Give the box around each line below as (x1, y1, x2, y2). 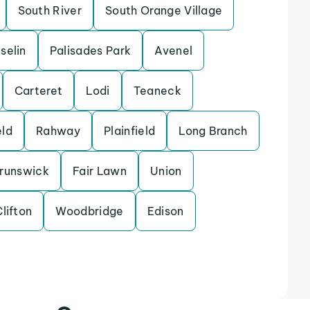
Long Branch (179, 124, 248, 138)
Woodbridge (55, 204, 124, 218)
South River (17, 3, 82, 17)
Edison (147, 204, 184, 218)
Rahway (36, 124, 81, 138)
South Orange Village (105, 3, 223, 17)
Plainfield (104, 124, 156, 138)
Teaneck (133, 84, 181, 98)
